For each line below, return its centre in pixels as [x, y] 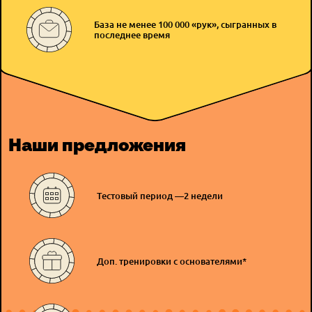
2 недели [203, 195]
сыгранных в [248, 24]
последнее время [132, 34]
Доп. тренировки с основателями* [172, 261]
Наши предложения [97, 145]
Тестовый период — [140, 195]
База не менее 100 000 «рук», [156, 24]
